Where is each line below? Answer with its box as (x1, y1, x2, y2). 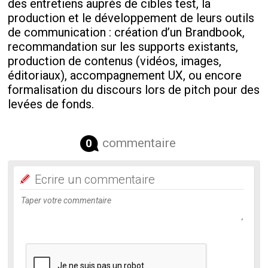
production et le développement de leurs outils (8, 10, 255, 25)
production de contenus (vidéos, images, (8, 53, 222, 68)
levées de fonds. (8, 96, 95, 111)
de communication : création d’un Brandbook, (8, 25, 245, 39)
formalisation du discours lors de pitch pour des (8, 82, 260, 97)
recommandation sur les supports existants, (8, 39, 239, 54)
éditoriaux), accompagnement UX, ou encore (8, 68, 242, 83)
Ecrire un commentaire (35, 172, 156, 187)
